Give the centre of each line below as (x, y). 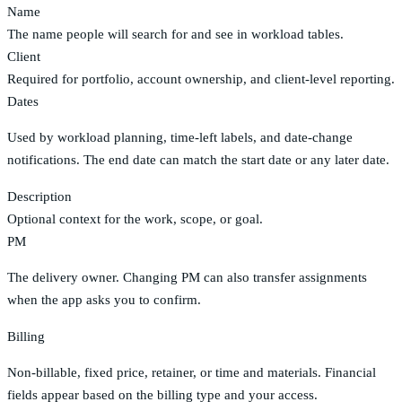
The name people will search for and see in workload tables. (175, 34)
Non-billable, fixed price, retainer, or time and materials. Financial (192, 372)
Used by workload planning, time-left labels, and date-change (180, 137)
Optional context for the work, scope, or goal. (135, 219)
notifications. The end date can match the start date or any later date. (198, 160)
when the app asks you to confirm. (104, 300)
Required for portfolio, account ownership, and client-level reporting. (201, 79)
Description (39, 197)
